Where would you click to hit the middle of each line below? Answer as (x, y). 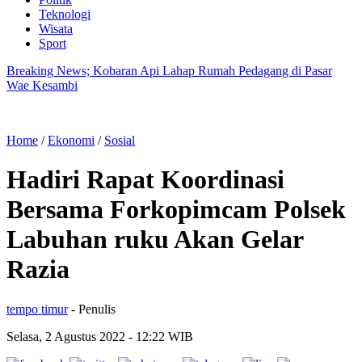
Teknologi (65, 14)
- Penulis (93, 309)
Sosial (120, 140)
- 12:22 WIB (161, 336)
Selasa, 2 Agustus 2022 (67, 336)
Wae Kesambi (42, 85)
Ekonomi (71, 140)
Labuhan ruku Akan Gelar (155, 240)
